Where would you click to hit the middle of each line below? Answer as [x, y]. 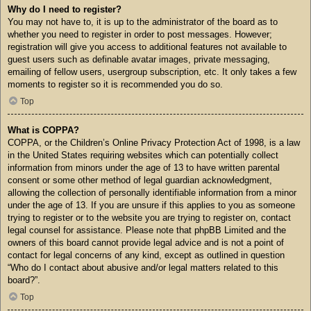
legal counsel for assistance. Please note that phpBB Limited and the [147, 230]
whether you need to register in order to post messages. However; [140, 35]
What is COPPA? [43, 131]
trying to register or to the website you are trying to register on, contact [149, 218]
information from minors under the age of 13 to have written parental [144, 168]
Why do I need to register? [65, 10]
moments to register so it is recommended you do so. [115, 85]
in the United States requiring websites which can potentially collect [143, 155]
